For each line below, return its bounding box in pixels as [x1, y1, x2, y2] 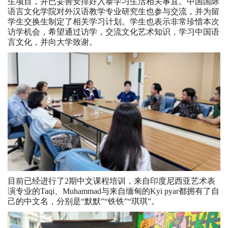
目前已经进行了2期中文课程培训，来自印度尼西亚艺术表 [8, 177, 215, 186]
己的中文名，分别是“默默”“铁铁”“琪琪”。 [8, 197, 159, 206]
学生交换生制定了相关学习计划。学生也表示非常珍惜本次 [8, 17, 219, 26]
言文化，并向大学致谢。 [8, 38, 97, 47]
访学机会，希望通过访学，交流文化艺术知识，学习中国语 [8, 27, 219, 37]
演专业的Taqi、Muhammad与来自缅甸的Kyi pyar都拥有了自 [8, 187, 219, 196]
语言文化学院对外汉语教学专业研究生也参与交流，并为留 [8, 7, 219, 16]
